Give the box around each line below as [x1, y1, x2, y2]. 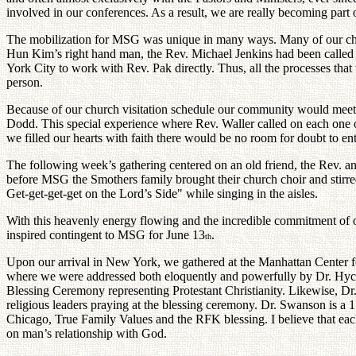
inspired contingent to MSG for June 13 [6, 228, 205, 242]
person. [6, 75, 43, 89]
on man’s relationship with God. [6, 327, 167, 340]
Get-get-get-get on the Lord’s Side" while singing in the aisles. [6, 187, 318, 200]
